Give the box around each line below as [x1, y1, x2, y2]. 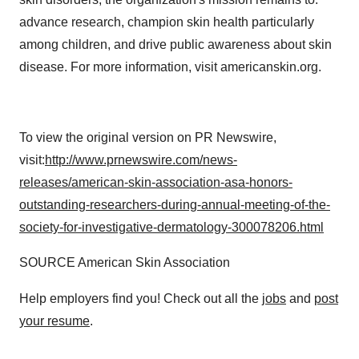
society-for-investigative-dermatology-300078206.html [19, 220, 324, 234]
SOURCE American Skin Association [19, 256, 230, 269]
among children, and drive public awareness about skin [19, 38, 332, 51]
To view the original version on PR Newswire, [19, 131, 276, 144]
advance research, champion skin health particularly [19, 15, 314, 29]
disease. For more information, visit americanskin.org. [19, 60, 321, 74]
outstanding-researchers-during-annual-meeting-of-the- [19, 198, 330, 212]
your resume [19, 314, 90, 328]
